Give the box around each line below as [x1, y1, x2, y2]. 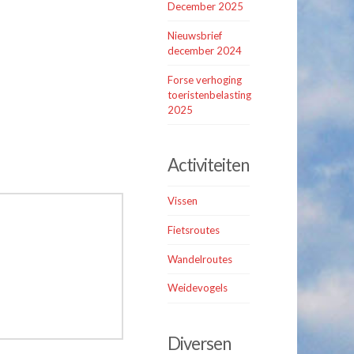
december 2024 [168, 43, 243, 57]
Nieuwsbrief [168, 28, 223, 42]
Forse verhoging [168, 73, 243, 86]
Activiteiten [168, 154, 250, 176]
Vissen [168, 194, 198, 207]
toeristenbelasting [168, 88, 252, 101]
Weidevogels [168, 281, 228, 295]
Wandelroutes [168, 252, 233, 265]
